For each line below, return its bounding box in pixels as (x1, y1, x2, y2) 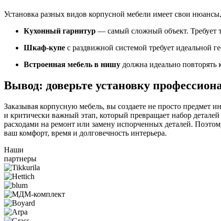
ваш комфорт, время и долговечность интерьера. (4, 128, 167, 137)
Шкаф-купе (24, 43, 65, 52)
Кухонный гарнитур (24, 26, 96, 35)
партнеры (4, 154, 37, 163)
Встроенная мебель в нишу (24, 60, 120, 69)
